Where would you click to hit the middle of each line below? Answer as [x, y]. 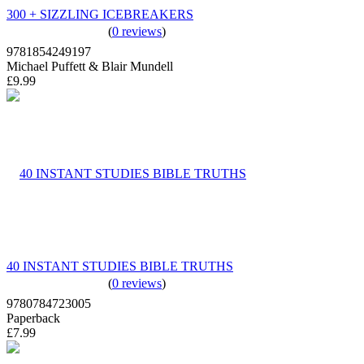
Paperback [33, 318]
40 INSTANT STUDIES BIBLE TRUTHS [120, 266]
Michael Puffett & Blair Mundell [90, 66]
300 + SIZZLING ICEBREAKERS [100, 14]
